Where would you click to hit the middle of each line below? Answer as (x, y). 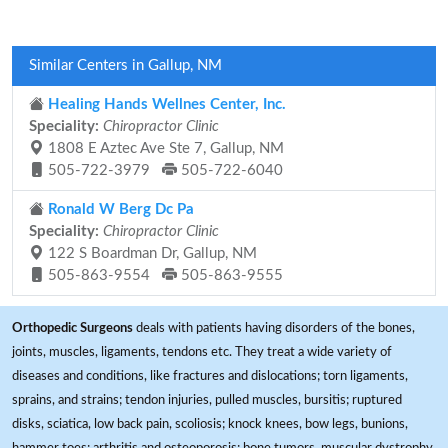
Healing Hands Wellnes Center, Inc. (165, 104)
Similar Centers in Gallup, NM (125, 65)
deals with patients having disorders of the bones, (274, 328)
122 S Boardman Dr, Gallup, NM (150, 253)
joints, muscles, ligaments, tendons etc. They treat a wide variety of (202, 352)
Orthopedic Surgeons (72, 328)
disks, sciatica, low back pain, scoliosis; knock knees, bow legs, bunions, (210, 424)
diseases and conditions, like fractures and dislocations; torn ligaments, (210, 376)
